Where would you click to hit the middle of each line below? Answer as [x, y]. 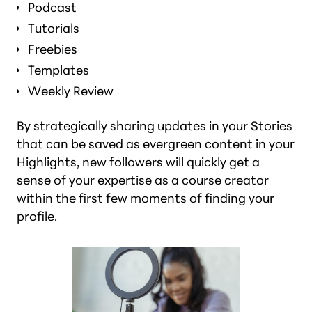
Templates [58, 70]
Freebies [53, 49]
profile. [37, 216]
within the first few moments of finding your [146, 198]
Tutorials [54, 28]
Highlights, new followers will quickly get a [138, 162]
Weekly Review [71, 91]
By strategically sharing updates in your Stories [155, 126]
